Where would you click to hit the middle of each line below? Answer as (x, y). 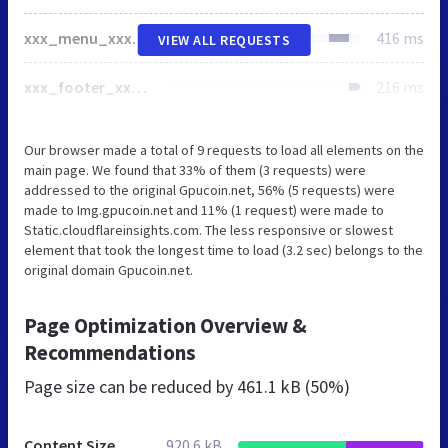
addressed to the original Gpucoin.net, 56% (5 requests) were (209, 189)
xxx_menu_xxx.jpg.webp (140, 37)
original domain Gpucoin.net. (108, 269)
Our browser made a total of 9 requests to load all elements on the (224, 149)
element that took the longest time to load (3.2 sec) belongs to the (223, 249)
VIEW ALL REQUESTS (224, 39)
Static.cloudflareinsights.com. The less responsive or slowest (208, 229)
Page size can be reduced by (130, 386)
